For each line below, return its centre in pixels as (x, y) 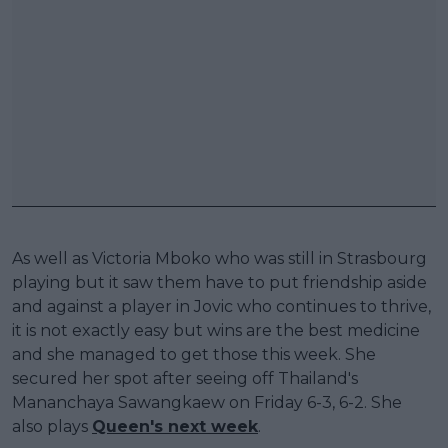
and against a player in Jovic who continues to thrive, (221, 306)
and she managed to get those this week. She (194, 354)
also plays (52, 426)
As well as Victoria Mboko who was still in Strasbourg (219, 258)
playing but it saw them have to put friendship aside (219, 282)
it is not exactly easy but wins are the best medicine (216, 330)
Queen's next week (175, 426)
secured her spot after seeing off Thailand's (185, 378)
